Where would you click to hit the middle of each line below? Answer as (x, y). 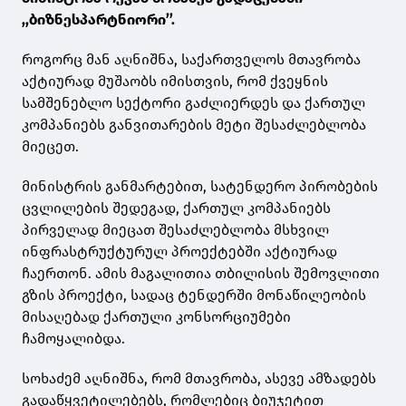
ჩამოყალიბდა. (73, 339)
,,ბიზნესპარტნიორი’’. (98, 20)
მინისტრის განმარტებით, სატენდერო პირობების (200, 187)
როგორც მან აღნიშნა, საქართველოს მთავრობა (191, 60)
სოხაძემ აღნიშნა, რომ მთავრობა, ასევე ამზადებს (199, 379)
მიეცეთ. (50, 147)
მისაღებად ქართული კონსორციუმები (156, 317)
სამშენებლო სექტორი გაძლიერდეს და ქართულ (193, 103)
